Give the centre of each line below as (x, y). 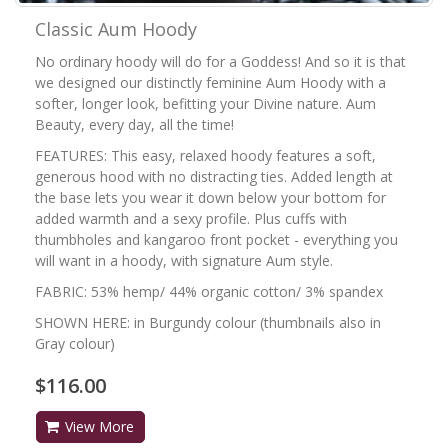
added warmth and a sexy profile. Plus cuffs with (191, 218)
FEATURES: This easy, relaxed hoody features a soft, (205, 155)
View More (99, 426)
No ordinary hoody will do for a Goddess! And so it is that (220, 61)
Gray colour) (75, 343)
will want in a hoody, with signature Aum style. (184, 260)
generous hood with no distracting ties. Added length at (214, 176)
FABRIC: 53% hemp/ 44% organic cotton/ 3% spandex (209, 291)
